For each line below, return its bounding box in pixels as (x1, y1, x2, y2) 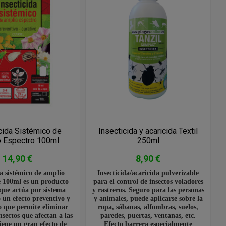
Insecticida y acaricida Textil (98, 126, 198, 136)
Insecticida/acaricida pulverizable (97, 168, 199, 177)
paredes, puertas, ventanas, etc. (100, 211, 196, 219)
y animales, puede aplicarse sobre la (93, 194, 203, 202)
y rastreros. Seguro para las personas (92, 185, 204, 194)
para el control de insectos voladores (93, 177, 203, 185)
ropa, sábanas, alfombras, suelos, (98, 202, 199, 211)
